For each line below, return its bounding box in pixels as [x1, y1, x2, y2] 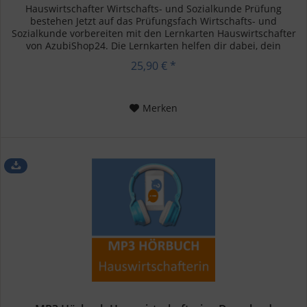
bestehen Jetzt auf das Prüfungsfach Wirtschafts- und [30, 14, 278, 28]
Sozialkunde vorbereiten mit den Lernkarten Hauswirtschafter [11, 27, 296, 40]
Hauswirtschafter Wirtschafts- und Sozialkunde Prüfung [25, 2, 282, 16]
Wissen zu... [126, 51, 182, 65]
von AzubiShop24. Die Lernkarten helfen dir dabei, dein [26, 39, 282, 53]
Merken [143, 101, 178, 115]
